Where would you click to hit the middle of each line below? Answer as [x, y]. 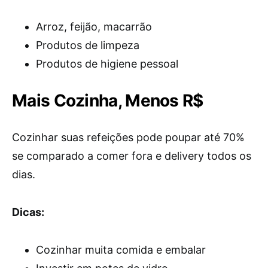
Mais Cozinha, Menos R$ [108, 100]
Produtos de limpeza [88, 45]
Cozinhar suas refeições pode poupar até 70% [128, 137]
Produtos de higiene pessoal [107, 64]
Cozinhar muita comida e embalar [121, 250]
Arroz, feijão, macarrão [94, 27]
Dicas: [28, 212]
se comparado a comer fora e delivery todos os [132, 156]
